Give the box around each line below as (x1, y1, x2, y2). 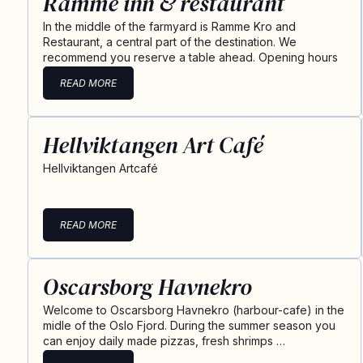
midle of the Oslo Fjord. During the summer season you (42, 318, 335, 332)
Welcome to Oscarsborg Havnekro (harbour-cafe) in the (42, 303, 344, 317)
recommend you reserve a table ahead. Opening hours (42, 50, 344, 64)
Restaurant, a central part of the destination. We (42, 35, 297, 49)
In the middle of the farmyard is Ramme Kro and (42, 19, 296, 33)
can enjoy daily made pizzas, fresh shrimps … (42, 334, 285, 348)
